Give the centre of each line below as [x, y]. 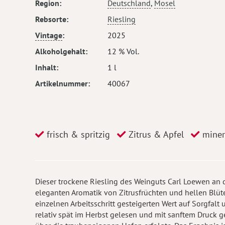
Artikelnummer [62, 83]
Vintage [49, 35]
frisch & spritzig [77, 134]
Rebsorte [51, 19]
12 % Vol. [123, 51]
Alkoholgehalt [60, 51]
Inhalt [46, 67]
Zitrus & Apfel [155, 134]
